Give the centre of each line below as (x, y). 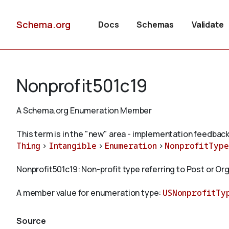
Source (31, 221)
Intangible (73, 146)
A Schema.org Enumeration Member (84, 110)
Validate (208, 25)
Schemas (155, 25)
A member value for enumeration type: (90, 193)
